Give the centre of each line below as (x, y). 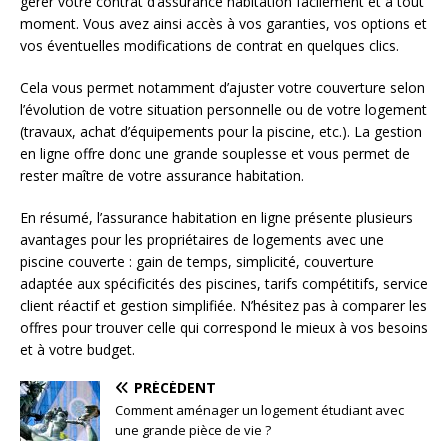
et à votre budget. (77, 349)
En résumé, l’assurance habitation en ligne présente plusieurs (216, 217)
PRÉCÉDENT (175, 387)
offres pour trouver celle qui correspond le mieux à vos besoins (224, 327)
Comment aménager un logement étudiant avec (259, 409)
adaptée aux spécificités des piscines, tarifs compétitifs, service (224, 283)
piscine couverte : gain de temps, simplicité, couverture (197, 261)
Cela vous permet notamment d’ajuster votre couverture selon (222, 87)
